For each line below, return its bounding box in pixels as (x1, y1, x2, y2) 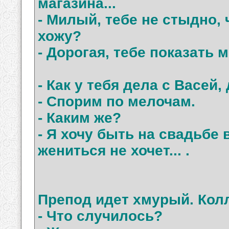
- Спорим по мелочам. (38, 94, 195, 110)
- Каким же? (38, 110, 121, 126)
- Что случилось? (38, 208, 163, 224)
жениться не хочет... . (38, 143, 190, 159)
